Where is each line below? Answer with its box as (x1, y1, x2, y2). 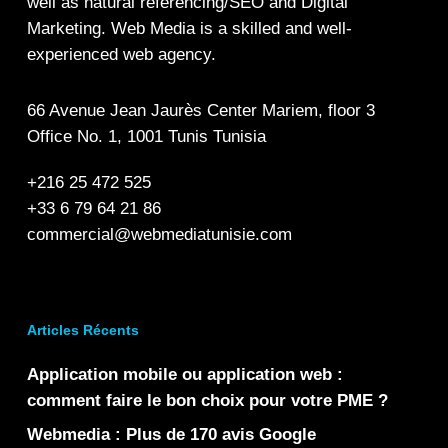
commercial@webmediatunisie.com (26, 224, 292, 244)
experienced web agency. (26, 44, 216, 64)
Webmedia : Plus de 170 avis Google (26, 424, 316, 444)
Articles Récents (26, 321, 139, 338)
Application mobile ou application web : (26, 364, 343, 384)
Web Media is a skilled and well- (105, 18, 352, 38)
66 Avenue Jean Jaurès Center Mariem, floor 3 (26, 100, 375, 120)
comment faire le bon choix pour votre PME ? (26, 390, 388, 410)
